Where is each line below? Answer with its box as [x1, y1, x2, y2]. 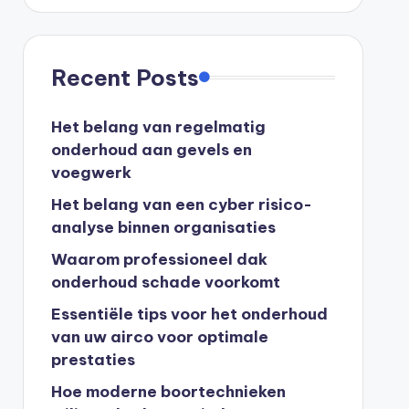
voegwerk [50, 162, 131, 183]
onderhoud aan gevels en [50, 139, 252, 160]
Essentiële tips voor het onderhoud [50, 303, 328, 324]
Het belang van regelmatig [50, 116, 266, 137]
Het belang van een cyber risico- [50, 194, 312, 215]
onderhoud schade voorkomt [50, 271, 280, 292]
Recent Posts [50, 63, 199, 91]
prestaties [50, 349, 135, 370]
